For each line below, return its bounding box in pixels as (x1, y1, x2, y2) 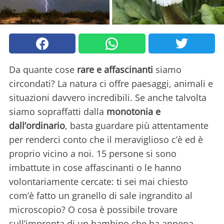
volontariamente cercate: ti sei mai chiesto (9, 175, 188, 188)
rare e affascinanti (77, 63, 153, 76)
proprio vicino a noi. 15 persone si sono (9, 147, 176, 160)
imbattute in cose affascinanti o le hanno (9, 161, 181, 174)
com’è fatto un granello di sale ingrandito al (9, 189, 192, 202)
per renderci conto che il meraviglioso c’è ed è (9, 133, 203, 146)
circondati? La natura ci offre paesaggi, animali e (9, 77, 213, 90)
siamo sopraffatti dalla (9, 105, 106, 118)
